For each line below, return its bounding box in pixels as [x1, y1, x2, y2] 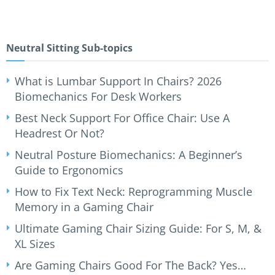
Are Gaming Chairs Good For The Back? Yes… [15, 258, 246, 273]
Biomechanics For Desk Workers [15, 89, 182, 104]
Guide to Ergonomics [15, 163, 123, 178]
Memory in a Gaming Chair [15, 199, 153, 215]
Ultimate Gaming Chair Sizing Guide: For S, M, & [15, 221, 261, 236]
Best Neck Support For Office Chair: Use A [15, 110, 230, 126]
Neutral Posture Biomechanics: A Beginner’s [15, 147, 242, 163]
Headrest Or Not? [15, 126, 104, 141]
